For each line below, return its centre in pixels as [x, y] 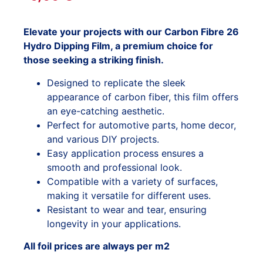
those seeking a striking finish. [94, 60]
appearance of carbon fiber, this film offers [143, 97]
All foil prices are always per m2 [97, 246]
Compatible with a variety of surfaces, [132, 181]
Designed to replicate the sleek [116, 82]
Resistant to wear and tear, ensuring [127, 209]
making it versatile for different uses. [129, 195]
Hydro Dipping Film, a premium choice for [118, 46]
